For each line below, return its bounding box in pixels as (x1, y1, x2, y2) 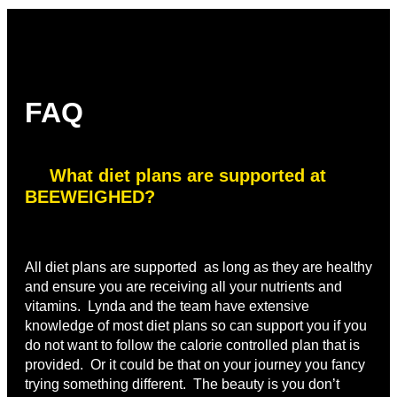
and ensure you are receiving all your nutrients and (25, 279, 342, 295)
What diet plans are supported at (50, 166, 326, 186)
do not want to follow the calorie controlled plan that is (25, 338, 360, 354)
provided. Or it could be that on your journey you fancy (25, 357, 365, 373)
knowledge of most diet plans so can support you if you (25, 318, 367, 334)
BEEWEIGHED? (25, 187, 155, 207)
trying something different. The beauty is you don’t (25, 377, 339, 393)
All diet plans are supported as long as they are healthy (25, 260, 372, 276)
